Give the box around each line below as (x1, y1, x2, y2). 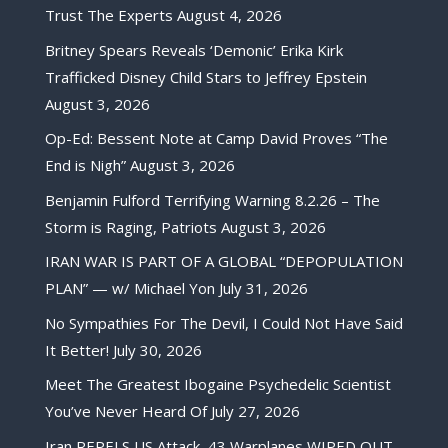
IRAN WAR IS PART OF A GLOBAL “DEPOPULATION (44, 251, 403, 272)
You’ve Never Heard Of (44, 401, 207, 422)
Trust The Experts (44, 5, 173, 26)
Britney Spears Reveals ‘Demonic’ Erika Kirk (44, 39, 343, 60)
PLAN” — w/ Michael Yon (44, 278, 215, 299)
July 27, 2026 (210, 401, 300, 422)
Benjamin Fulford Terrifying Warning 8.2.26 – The (44, 189, 380, 210)
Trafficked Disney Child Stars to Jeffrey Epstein (44, 66, 367, 87)
